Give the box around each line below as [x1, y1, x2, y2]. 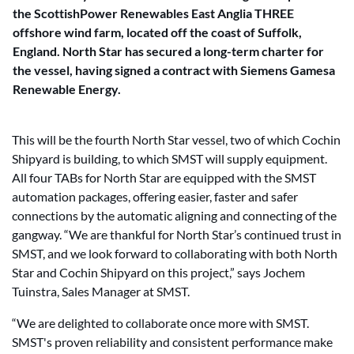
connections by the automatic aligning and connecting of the [12, 208, 337, 223]
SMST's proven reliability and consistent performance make [12, 334, 333, 349]
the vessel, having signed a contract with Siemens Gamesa [13, 62, 335, 77]
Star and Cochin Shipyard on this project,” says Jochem [12, 265, 305, 280]
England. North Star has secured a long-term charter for [13, 43, 324, 58]
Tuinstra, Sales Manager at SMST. [12, 284, 192, 299]
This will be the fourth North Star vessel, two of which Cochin [12, 132, 341, 147]
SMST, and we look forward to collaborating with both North [12, 246, 337, 261]
